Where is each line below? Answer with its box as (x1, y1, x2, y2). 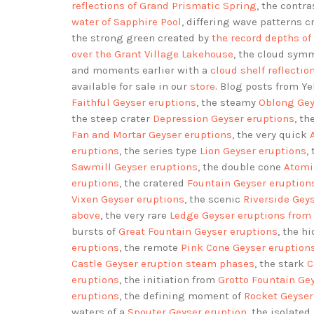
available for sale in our (71, 80, 190, 93)
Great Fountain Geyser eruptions (118, 225, 278, 238)
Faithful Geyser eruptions (71, 96, 196, 109)
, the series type (119, 144, 200, 158)
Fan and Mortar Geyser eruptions (71, 128, 232, 142)
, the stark (254, 257, 307, 271)
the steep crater (71, 112, 153, 125)
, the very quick (232, 128, 310, 142)
